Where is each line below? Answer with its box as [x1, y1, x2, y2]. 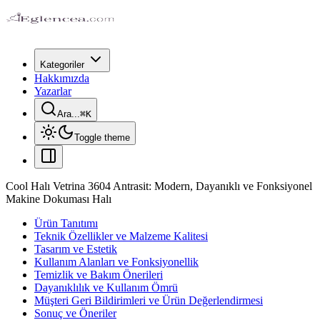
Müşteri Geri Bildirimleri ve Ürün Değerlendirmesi [34, 294, 263, 306]
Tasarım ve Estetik [34, 243, 117, 255]
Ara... [57, 109, 80, 119]
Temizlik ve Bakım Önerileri [34, 269, 163, 281]
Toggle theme [74, 132, 130, 143]
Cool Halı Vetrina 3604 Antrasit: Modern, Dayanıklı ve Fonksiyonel [6, 180, 312, 192]
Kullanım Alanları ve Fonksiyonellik [34, 256, 199, 268]
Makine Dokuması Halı [6, 193, 111, 205]
